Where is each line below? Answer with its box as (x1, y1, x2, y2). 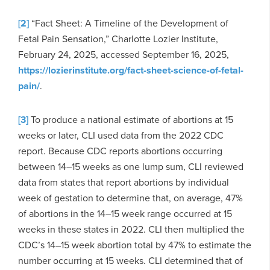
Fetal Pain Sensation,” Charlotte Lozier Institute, (18, 31, 218, 46)
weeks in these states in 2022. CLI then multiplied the (18, 222, 245, 236)
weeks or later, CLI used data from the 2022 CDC (18, 128, 224, 142)
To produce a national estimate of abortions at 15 (28, 112, 233, 127)
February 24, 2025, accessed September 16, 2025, (18, 47, 229, 61)
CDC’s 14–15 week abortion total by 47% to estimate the (18, 237, 251, 252)
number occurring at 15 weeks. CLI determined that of (18, 253, 243, 268)
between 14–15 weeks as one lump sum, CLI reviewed (18, 159, 243, 174)
